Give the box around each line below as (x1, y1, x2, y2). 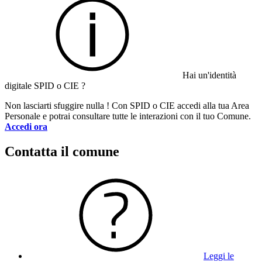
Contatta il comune (5, 143, 119, 159)
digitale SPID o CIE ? (5, 80, 85, 91)
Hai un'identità (182, 70, 236, 80)
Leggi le (204, 250, 234, 261)
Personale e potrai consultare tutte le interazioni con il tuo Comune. (5, 111, 251, 121)
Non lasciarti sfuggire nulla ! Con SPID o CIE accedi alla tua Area (5, 100, 249, 111)
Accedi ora (5, 121, 47, 132)
